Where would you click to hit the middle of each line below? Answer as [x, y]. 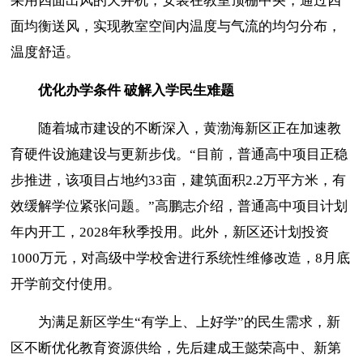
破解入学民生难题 [179, 90]
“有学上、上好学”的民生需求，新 [238, 322]
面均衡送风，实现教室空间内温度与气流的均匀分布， [176, 26]
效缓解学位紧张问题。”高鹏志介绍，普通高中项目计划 [179, 206]
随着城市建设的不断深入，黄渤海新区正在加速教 [190, 128]
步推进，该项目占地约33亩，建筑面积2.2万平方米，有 [179, 180]
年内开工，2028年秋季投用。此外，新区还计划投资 [170, 232]
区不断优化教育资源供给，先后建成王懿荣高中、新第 [176, 348]
